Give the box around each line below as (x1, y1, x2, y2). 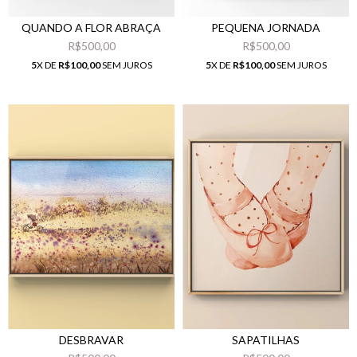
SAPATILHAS (232, 333, 300, 347)
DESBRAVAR (59, 333, 124, 347)
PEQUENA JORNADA (211, 20, 320, 34)
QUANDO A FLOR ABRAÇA (22, 20, 161, 34)
